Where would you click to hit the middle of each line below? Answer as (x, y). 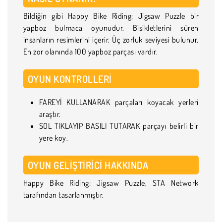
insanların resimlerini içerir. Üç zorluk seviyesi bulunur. (111, 39)
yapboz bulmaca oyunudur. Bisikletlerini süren (111, 28)
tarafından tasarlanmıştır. (64, 194)
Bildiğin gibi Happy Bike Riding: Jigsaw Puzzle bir (111, 16)
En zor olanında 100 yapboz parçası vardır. (91, 51)
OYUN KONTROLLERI (71, 79)
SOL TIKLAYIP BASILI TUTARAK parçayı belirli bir (119, 126)
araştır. (51, 114)
